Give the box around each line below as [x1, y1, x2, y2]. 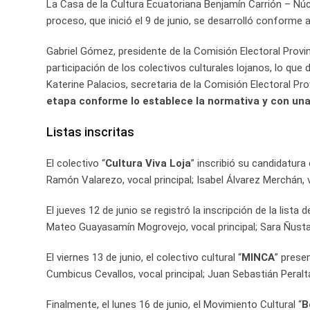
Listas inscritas [46, 125, 134, 139]
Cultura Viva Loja [105, 157, 191, 170]
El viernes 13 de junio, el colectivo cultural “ [46, 251, 241, 264]
